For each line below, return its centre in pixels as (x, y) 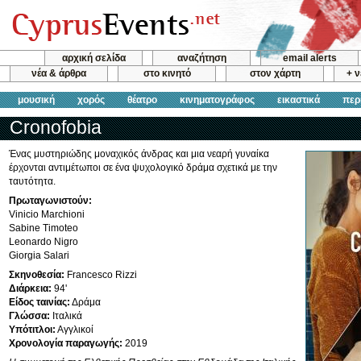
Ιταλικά (66, 316)
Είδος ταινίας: (39, 302)
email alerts (309, 58)
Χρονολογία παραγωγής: (66, 343)
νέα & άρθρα (59, 74)
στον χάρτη (275, 74)
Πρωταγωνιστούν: (50, 201)
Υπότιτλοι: (32, 330)
